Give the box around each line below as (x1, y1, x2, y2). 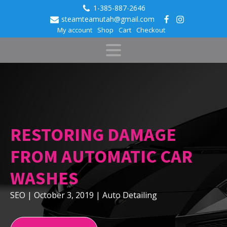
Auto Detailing (102, 190, 157, 201)
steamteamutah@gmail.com (61, 14, 155, 24)
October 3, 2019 (34, 190, 94, 201)
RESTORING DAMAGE (10, 123, 176, 146)
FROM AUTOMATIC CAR (10, 145, 193, 168)
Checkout (136, 25, 165, 34)
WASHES (10, 167, 79, 190)
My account (57, 25, 92, 34)
